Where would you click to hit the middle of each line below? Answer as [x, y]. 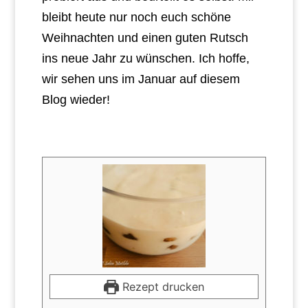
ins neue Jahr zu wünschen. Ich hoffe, [145, 59]
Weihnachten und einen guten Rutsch [145, 38]
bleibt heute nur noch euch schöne [136, 18]
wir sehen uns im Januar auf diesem [141, 79]
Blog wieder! [76, 100]
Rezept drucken [161, 287]
